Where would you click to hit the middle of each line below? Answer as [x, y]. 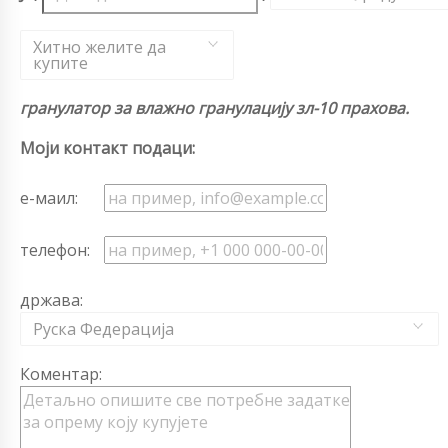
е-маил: [49, 198]
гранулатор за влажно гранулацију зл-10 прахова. [214, 108]
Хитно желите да [99, 47]
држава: [51, 300]
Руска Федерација [103, 329]
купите [60, 63]
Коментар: [61, 374]
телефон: [55, 250]
